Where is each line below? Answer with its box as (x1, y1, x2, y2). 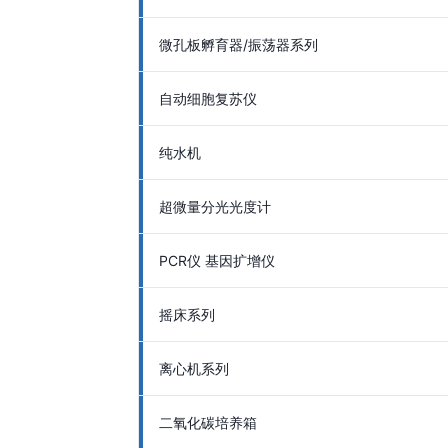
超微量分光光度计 (159, 198, 271, 215)
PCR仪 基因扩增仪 (159, 252, 275, 269)
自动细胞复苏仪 (159, 90, 257, 107)
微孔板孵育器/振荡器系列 (159, 36, 318, 53)
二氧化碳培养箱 (159, 414, 257, 431)
